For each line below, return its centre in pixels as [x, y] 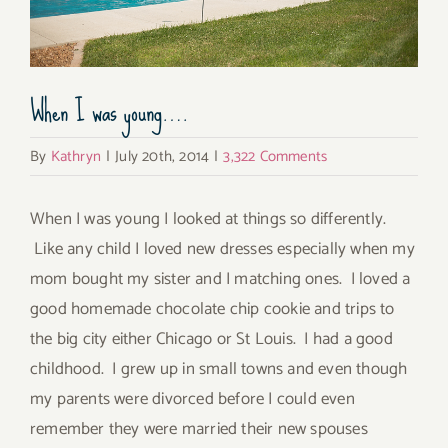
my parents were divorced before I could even [192, 398]
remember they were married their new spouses [199, 428]
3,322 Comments [275, 156]
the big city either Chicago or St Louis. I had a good [211, 338]
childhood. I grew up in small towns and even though [219, 368]
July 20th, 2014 [162, 156]
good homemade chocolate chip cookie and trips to [212, 308]
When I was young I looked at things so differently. [208, 218]
